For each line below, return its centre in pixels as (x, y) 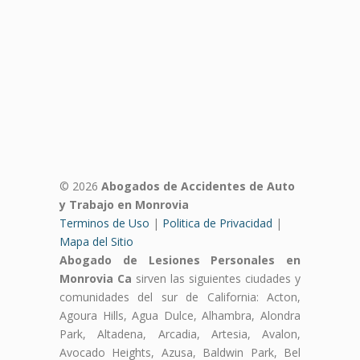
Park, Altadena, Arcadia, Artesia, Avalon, (180, 333)
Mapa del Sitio (96, 241)
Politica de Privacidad (217, 223)
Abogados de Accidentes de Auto (198, 186)
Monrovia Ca (96, 278)
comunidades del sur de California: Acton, (180, 297)
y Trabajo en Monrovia (124, 204)
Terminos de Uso (104, 223)
